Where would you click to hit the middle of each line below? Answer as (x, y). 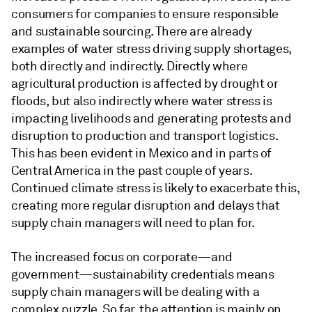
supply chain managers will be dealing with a (135, 292)
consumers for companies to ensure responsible (145, 14)
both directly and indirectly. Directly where (130, 66)
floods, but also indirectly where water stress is (142, 101)
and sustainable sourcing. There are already (132, 31)
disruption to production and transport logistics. (145, 136)
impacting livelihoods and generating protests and (151, 118)
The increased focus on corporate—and (122, 257)
